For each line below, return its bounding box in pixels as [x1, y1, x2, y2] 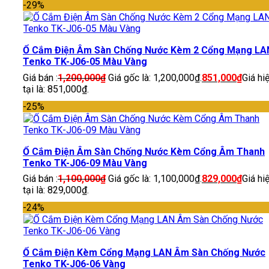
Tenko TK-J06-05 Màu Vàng [23, 56, 147, 68]
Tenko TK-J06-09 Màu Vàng [23, 157, 147, 169]
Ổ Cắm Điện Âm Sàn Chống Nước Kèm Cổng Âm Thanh [23, 145, 265, 157]
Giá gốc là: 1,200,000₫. [108, 71, 202, 83]
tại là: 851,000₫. [23, 83, 89, 95]
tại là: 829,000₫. [23, 184, 89, 196]
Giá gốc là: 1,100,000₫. [108, 173, 202, 185]
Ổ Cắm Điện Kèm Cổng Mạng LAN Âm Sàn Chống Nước [23, 247, 265, 259]
